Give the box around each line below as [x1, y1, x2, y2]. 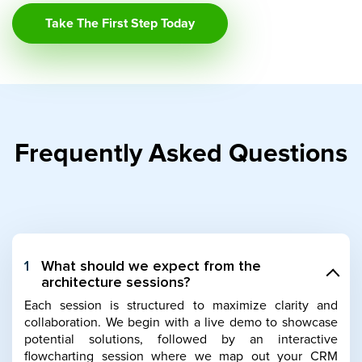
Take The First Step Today [45, 16, 195, 30]
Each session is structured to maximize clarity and [24, 298, 338, 312]
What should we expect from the [41, 259, 261, 274]
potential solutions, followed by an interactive [24, 332, 338, 346]
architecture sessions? [41, 275, 198, 290]
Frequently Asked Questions [15, 141, 347, 167]
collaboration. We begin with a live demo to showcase [24, 315, 338, 329]
